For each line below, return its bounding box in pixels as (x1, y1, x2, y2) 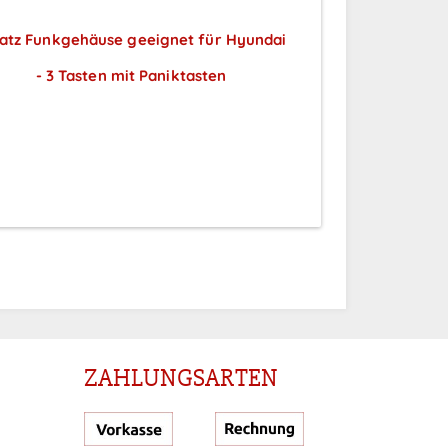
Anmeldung (75, 135, 187, 161)
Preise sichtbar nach (30, 99, 232, 125)
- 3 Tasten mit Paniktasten (35, 66, 227, 86)
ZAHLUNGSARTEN (83, 363, 278, 394)
